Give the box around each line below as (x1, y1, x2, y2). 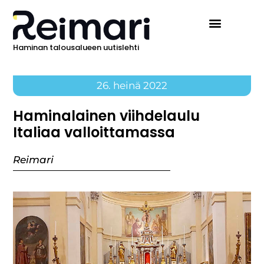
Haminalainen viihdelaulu (13, 106, 200, 126)
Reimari (13, 154, 54, 166)
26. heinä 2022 (97, 80, 167, 92)
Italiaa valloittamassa (13, 123, 176, 143)
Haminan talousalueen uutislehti (13, 42, 140, 54)
